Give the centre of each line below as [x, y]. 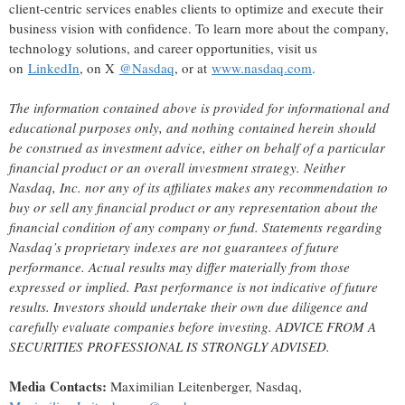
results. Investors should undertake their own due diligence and [188, 307]
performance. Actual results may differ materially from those [179, 267]
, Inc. [67, 188]
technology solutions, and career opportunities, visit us [163, 48]
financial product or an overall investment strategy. [156, 168]
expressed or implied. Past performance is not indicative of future [193, 287]
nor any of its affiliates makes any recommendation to [235, 188]
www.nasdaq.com [262, 68]
